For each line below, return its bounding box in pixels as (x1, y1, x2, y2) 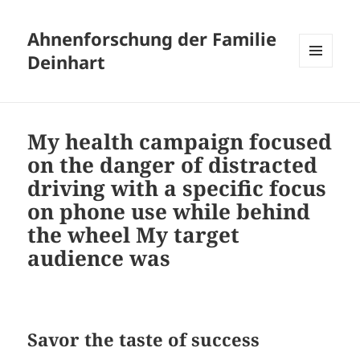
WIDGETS (299, 94, 345, 108)
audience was (27, 243, 171, 273)
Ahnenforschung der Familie (27, 27, 277, 51)
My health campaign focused (27, 127, 333, 157)
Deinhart (27, 50, 106, 75)
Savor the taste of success (27, 327, 260, 352)
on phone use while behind (27, 197, 311, 227)
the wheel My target (27, 220, 240, 250)
